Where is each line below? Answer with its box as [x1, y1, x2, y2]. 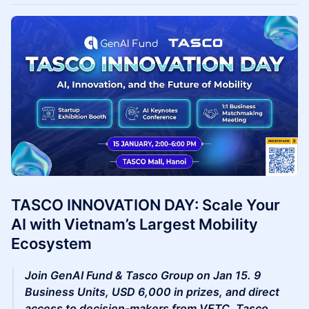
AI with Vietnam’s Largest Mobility [11, 215, 258, 234]
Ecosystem [11, 235, 92, 253]
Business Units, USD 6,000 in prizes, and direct [25, 285, 279, 299]
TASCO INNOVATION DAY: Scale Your [11, 196, 280, 215]
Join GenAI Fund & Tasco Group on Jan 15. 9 [25, 268, 261, 283]
